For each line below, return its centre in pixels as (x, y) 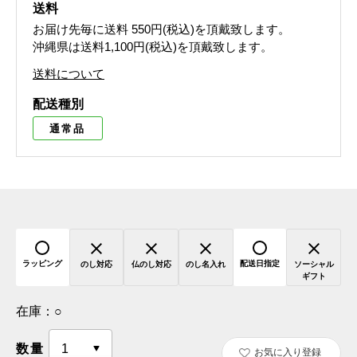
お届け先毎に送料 (80, 29)
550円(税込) (163, 29)
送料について (69, 74)
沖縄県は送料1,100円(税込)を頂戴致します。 (153, 47)
